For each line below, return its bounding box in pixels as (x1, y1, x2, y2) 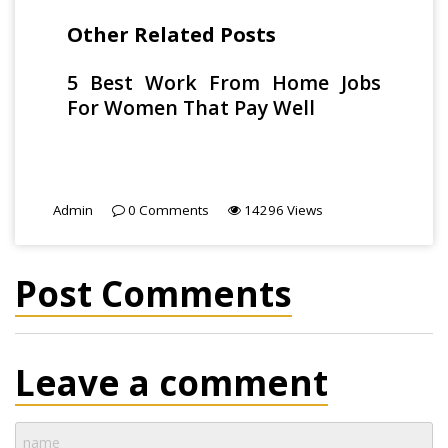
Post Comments (15, 270, 292, 318)
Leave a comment (15, 359, 328, 407)
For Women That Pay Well (67, 94, 316, 122)
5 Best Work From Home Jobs (67, 69, 381, 97)
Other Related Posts (67, 21, 277, 49)
